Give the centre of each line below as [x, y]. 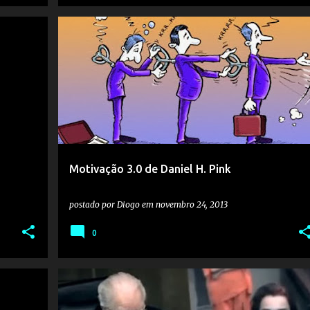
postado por [93, 204]
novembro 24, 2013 [191, 204]
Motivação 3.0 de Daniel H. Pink [150, 169]
